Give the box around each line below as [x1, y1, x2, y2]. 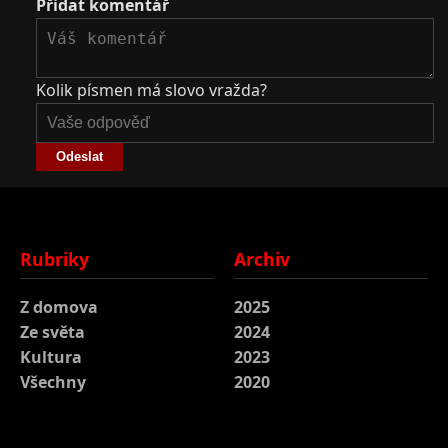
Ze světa [20, 320, 85, 343]
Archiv [234, 246, 290, 271]
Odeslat [56, 149, 103, 165]
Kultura [20, 345, 82, 368]
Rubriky [20, 246, 89, 271]
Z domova [20, 295, 98, 318]
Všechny [20, 370, 86, 393]
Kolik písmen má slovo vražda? [36, 78, 267, 101]
